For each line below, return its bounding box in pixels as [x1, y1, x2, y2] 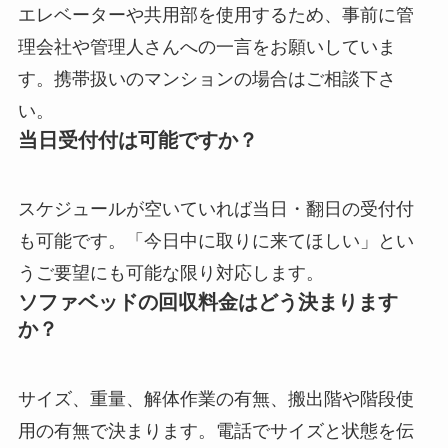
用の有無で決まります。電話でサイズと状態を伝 [17, 420, 414, 441]
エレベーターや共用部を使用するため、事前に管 [17, 4, 414, 25]
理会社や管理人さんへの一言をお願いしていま [17, 36, 396, 57]
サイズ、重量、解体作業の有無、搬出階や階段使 [17, 388, 414, 409]
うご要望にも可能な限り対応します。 [17, 263, 324, 284]
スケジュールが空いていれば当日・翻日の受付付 [17, 199, 414, 220]
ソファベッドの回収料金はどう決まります [17, 291, 398, 314]
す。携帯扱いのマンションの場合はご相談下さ [17, 68, 396, 89]
